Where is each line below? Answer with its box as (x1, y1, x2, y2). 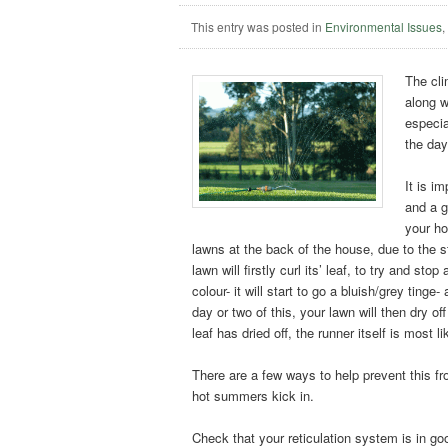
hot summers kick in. (192, 386, 315, 406)
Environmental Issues (325, 17, 443, 35)
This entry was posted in (191, 17, 326, 35)
